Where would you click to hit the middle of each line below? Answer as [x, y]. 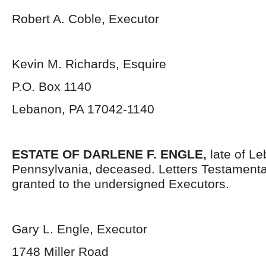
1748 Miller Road [60, 251]
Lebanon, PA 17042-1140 [83, 109]
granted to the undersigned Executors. [121, 184]
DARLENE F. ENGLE [143, 154]
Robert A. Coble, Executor [85, 19]
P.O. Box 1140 [52, 86]
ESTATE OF [46, 154]
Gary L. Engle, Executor [80, 229]
